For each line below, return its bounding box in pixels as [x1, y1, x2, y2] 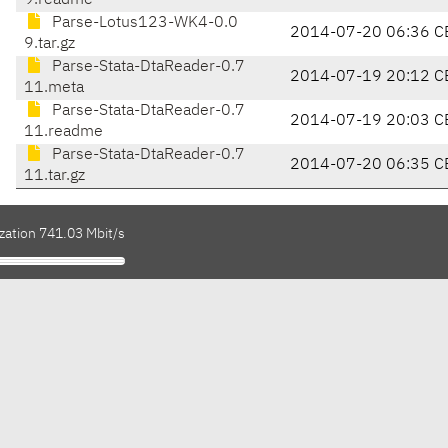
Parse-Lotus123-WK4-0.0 [48, 15, 238, 32]
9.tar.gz [24, 36, 75, 53]
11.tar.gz [24, 168, 85, 185]
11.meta [24, 80, 84, 97]
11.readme [24, 124, 103, 141]
